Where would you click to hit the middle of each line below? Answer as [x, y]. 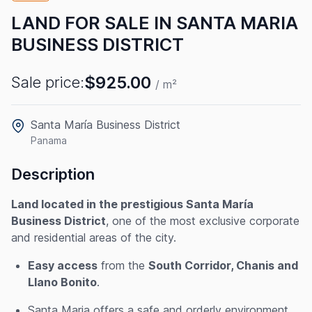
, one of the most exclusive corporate [203, 220]
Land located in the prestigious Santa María [132, 204]
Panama [49, 140]
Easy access [63, 265]
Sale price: [48, 83]
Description [53, 174]
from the [123, 265]
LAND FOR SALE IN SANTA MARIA [155, 23]
